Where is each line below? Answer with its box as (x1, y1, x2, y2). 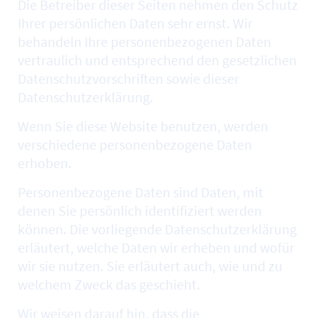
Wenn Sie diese (18, 117, 110, 135)
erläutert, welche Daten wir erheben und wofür (18, 238, 295, 256)
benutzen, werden (158, 117, 268, 135)
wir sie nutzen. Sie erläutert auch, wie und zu (18, 257, 283, 275)
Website (110, 117, 158, 135)
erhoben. (18, 154, 72, 172)
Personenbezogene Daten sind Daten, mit (18, 183, 263, 201)
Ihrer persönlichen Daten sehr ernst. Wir (18, 14, 253, 32)
